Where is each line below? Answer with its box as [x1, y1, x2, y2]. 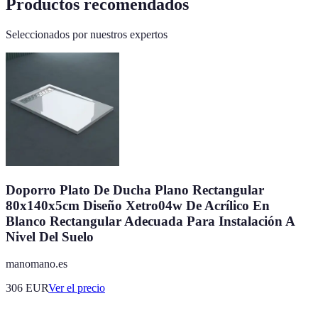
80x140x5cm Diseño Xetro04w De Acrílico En [6, 197, 270, 213]
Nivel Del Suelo [6, 229, 94, 244]
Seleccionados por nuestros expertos [6, 28, 168, 41]
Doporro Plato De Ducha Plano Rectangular [6, 182, 264, 197]
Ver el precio [48, 282, 105, 295]
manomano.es [6, 258, 67, 270]
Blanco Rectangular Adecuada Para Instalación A [6, 213, 295, 229]
